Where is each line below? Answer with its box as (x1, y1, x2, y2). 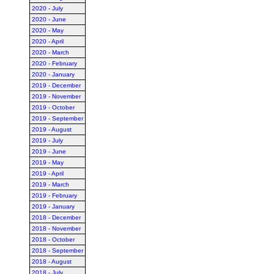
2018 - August (32, 258, 72, 265)
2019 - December (32, 82, 81, 89)
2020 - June (32, 16, 66, 23)
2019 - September (32, 115, 83, 122)
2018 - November (32, 225, 81, 232)
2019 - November (32, 93, 81, 100)
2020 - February (32, 60, 77, 67)
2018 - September (32, 247, 83, 254)
